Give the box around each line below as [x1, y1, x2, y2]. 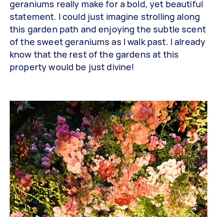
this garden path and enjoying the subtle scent [10, 23, 206, 35]
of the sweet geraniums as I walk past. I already [10, 35, 206, 47]
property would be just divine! [10, 61, 135, 73]
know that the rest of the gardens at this [10, 48, 179, 60]
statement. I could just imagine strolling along [10, 10, 201, 22]
